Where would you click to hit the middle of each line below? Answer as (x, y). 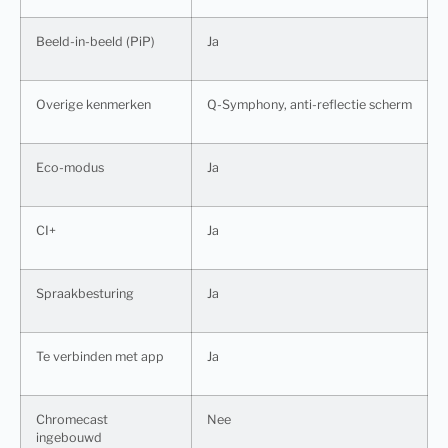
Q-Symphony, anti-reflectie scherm (309, 105)
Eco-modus (70, 168)
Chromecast (72, 420)
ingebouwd (69, 438)
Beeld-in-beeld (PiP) (95, 42)
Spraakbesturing (85, 294)
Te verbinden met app (100, 357)
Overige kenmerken (93, 105)
